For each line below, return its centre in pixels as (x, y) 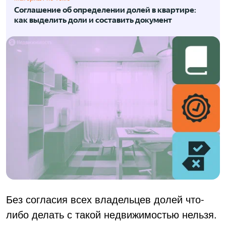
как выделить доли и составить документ (93, 20)
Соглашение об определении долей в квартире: (105, 10)
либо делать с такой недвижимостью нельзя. (111, 214)
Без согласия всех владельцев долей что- (105, 199)
